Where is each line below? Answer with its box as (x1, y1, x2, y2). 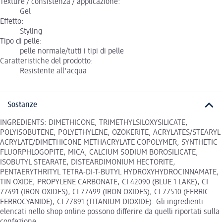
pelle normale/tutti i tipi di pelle (20, 47, 124, 55)
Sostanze (7, 101, 37, 109)
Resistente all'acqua (20, 67, 87, 75)
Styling (20, 27, 42, 36)
